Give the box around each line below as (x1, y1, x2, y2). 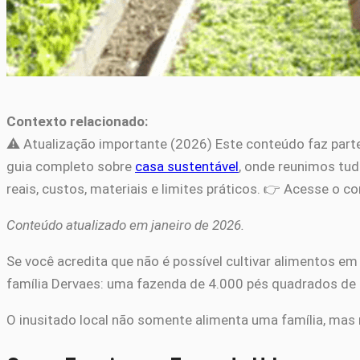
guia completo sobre (6, 158, 135, 175)
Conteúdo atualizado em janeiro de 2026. (6, 217, 244, 234)
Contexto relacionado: (6, 113, 148, 130)
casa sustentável (135, 158, 239, 175)
